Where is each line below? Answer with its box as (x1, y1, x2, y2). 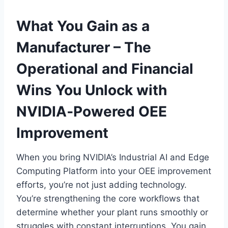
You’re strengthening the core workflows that (16, 193, 199, 204)
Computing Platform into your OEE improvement (16, 166, 211, 177)
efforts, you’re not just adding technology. (16, 180, 187, 190)
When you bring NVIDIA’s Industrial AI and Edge (16, 152, 209, 163)
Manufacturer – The (16, 39, 151, 56)
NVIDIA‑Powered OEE (16, 103, 167, 121)
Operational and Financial (16, 60, 193, 78)
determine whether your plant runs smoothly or (16, 207, 208, 218)
